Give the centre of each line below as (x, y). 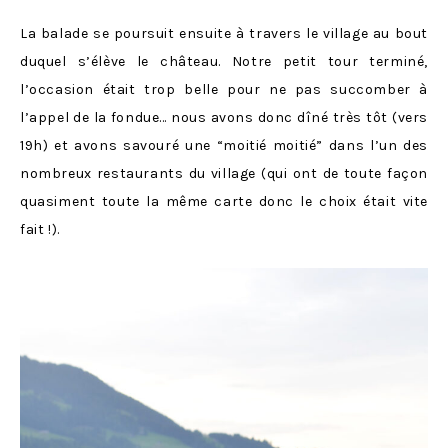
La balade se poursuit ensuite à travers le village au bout (224, 34)
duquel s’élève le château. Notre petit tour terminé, (224, 62)
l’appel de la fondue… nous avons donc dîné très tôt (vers (224, 118)
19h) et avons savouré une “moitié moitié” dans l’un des (224, 146)
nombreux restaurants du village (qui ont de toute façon (224, 174)
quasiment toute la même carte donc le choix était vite (224, 202)
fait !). (40, 230)
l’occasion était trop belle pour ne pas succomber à (224, 90)
